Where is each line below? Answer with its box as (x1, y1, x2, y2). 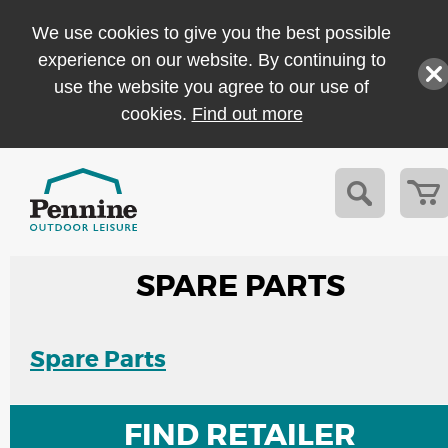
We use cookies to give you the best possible (32, 23, 391, 43)
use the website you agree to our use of (54, 77, 369, 97)
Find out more (191, 104, 303, 124)
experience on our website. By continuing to (37, 50, 386, 70)
